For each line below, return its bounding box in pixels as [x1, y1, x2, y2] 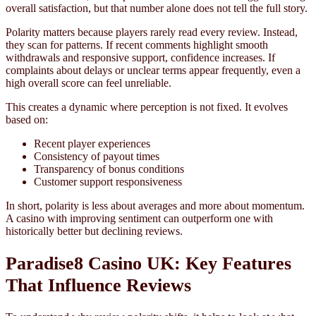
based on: [6, 113, 48, 126]
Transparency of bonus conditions [34, 162, 184, 175]
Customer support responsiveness [34, 175, 182, 188]
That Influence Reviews [6, 274, 191, 296]
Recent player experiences [34, 137, 150, 150]
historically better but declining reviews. [6, 224, 183, 237]
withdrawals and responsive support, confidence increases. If [6, 51, 275, 63]
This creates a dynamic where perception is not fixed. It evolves [6, 100, 288, 113]
